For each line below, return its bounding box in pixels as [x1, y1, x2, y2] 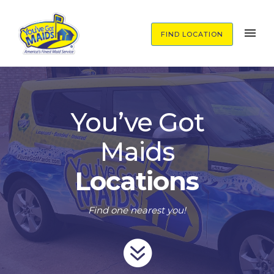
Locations [75, 165, 199, 198]
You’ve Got [70, 106, 204, 139]
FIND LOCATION [161, 30, 223, 39]
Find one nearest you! [88, 204, 186, 217]
